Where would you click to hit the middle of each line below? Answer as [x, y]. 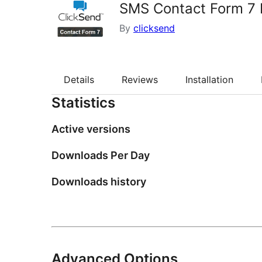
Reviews [140, 80]
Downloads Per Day [101, 156]
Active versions [91, 129]
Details [79, 80]
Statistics [83, 103]
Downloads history [99, 182]
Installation [209, 80]
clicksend [154, 28]
